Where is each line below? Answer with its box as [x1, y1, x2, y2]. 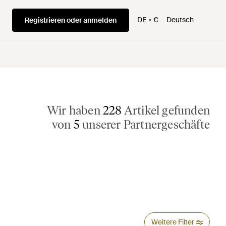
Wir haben [46, 103, 103, 118]
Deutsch [166, 15, 194, 24]
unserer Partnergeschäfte [80, 117, 210, 132]
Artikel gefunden [122, 103, 210, 118]
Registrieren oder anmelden [25, 15, 117, 25]
